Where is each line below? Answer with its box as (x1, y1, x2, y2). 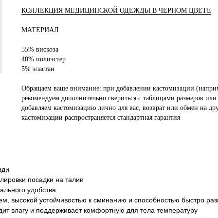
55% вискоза (21, 45, 58, 53)
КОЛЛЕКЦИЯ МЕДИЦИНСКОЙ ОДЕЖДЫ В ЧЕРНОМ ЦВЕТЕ (21, 6, 211, 14)
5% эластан (21, 65, 54, 73)
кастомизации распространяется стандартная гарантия (21, 113, 180, 121)
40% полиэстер (21, 55, 66, 63)
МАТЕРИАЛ (21, 26, 59, 34)
